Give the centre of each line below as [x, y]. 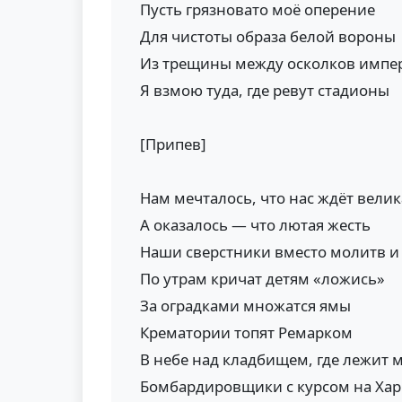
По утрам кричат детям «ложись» [262, 279]
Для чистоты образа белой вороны [268, 36]
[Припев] [173, 144]
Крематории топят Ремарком [246, 332]
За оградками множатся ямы [245, 306]
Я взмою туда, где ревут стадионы [265, 90]
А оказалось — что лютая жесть [255, 225]
